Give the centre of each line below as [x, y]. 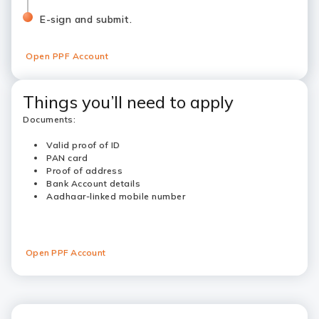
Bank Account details [93, 183]
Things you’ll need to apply [128, 102]
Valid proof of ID [83, 145]
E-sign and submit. [86, 19]
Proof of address [84, 171]
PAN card [67, 158]
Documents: [49, 119]
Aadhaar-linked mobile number [116, 196]
